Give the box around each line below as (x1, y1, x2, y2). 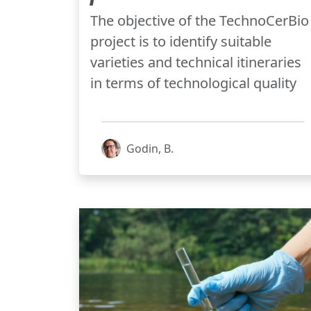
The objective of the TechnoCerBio (90, 10, 309, 30)
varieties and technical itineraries (90, 52, 301, 72)
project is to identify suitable (90, 31, 271, 51)
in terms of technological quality (90, 73, 296, 92)
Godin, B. (126, 140, 174, 156)
